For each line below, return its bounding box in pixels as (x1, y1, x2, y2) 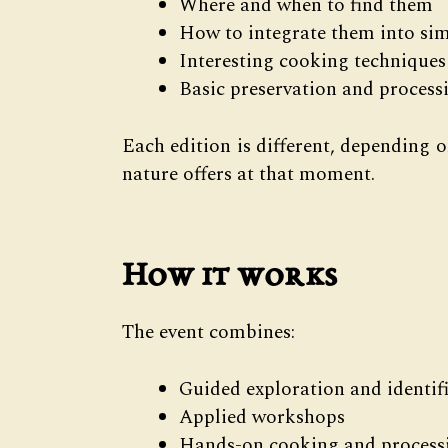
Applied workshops (179, 402, 345, 432)
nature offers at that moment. (122, 159, 375, 189)
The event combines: (122, 318, 295, 348)
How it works (122, 260, 337, 296)
